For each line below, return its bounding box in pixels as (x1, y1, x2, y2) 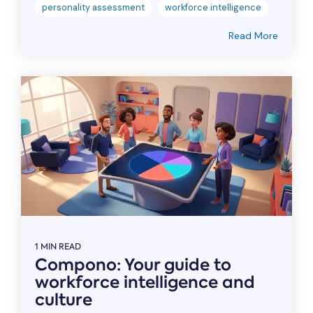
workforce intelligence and (35, 271, 255, 294)
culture (35, 289, 92, 312)
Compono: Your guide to (35, 254, 231, 277)
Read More (228, 29, 278, 43)
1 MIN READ (35, 241, 81, 253)
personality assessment (42, 1, 145, 14)
